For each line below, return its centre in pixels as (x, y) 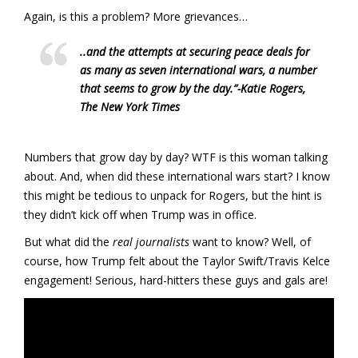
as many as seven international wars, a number (199, 70)
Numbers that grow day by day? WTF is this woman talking (176, 157)
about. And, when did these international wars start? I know (177, 176)
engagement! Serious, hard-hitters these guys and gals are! (176, 280)
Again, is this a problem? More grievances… (136, 16)
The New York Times (130, 106)
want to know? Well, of (250, 241)
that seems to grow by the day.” (159, 88)
